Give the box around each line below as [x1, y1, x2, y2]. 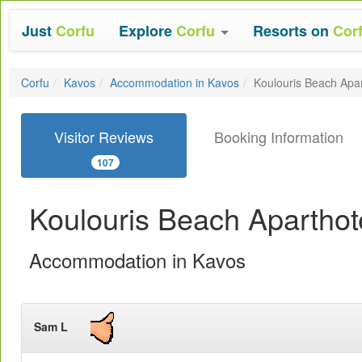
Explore [119, 20, 176, 41]
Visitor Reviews [54, 126, 154, 147]
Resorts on [253, 20, 333, 41]
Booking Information [213, 126, 343, 147]
